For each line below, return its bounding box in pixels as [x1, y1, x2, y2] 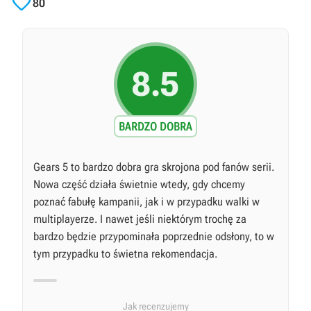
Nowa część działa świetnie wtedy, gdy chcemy [33, 178, 245, 192]
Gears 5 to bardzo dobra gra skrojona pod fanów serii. [33, 160, 274, 174]
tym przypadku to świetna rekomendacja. [33, 247, 217, 261]
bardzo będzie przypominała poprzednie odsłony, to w [33, 230, 274, 244]
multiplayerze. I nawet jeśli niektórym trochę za [33, 212, 246, 226]
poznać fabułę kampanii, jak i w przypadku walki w [33, 195, 260, 209]
